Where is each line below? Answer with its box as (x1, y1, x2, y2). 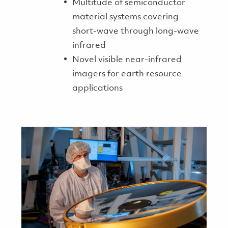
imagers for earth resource (72, 70, 182, 79)
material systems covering (72, 13, 179, 22)
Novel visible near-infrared (72, 55, 182, 65)
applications (72, 84, 123, 93)
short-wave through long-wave (72, 27, 199, 36)
